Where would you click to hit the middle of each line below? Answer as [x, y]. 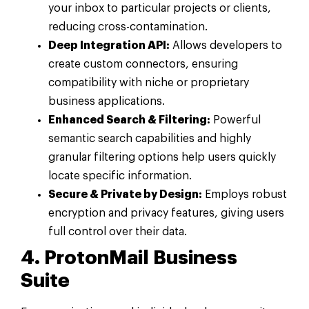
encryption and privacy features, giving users [166, 213]
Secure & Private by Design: [125, 194]
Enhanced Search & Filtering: [129, 120]
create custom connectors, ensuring [143, 64]
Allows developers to [226, 45]
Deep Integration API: [109, 45]
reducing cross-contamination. [128, 27]
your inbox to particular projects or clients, [160, 8]
